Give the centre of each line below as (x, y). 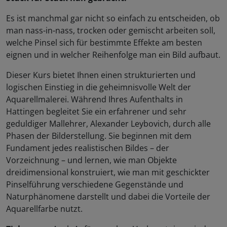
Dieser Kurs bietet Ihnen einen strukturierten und (101, 75)
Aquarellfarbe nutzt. (44, 209)
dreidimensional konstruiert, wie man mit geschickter (108, 173)
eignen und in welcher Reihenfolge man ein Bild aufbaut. (113, 55)
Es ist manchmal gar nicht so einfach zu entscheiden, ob (113, 18)
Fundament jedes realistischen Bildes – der (88, 148)
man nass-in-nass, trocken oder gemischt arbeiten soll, (111, 31)
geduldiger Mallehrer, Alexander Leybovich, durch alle (108, 124)
